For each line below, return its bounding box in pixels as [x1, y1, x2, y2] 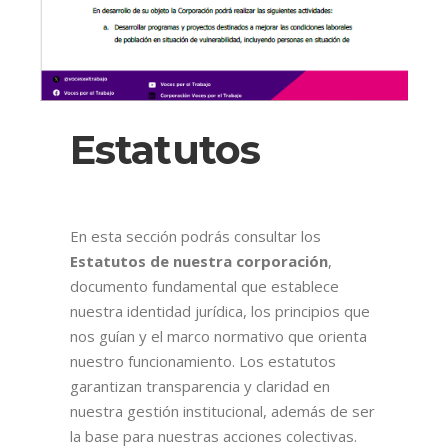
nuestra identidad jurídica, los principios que [69, 300, 370, 321]
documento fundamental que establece [69, 275, 339, 296]
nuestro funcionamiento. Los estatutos [69, 350, 336, 371]
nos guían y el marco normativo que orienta [69, 325, 367, 346]
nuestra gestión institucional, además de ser [69, 400, 375, 421]
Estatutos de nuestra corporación [69, 250, 328, 271]
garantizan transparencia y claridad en [69, 375, 330, 396]
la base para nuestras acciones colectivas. [69, 425, 357, 446]
